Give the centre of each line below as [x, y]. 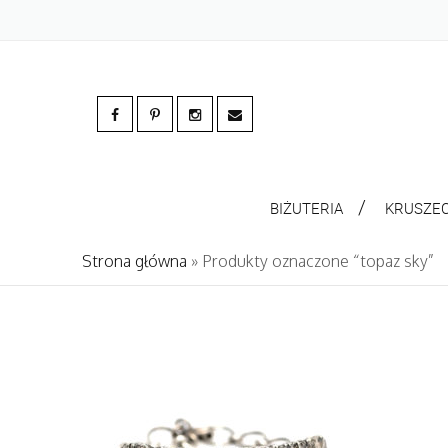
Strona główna [134, 261]
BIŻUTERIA [306, 208]
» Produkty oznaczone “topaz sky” [310, 261]
